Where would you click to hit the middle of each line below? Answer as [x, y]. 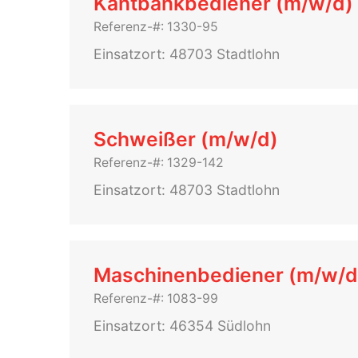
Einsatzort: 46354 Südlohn [182, 326]
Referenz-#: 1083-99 [156, 298]
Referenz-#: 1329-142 [159, 163]
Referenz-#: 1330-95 [156, 27]
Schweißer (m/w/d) [186, 139]
